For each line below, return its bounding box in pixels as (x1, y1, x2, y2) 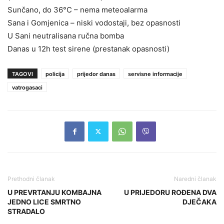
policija (45, 70, 64, 77)
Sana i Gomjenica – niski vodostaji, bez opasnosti (7, 17, 180, 27)
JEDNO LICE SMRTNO (7, 197, 81, 206)
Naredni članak (174, 174, 216, 182)
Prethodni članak (7, 174, 55, 182)
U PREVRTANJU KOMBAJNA (7, 187, 101, 196)
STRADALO (7, 206, 45, 215)
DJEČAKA (182, 197, 216, 206)
